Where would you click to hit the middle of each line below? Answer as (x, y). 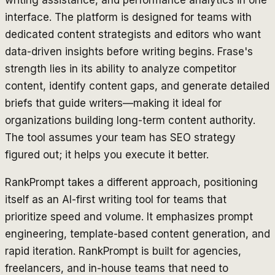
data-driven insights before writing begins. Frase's (129, 51)
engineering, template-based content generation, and (137, 234)
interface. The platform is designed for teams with (128, 17)
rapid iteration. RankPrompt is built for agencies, (123, 251)
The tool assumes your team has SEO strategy (120, 137)
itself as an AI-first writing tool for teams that (116, 199)
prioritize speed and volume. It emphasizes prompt (129, 216)
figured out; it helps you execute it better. (107, 154)
